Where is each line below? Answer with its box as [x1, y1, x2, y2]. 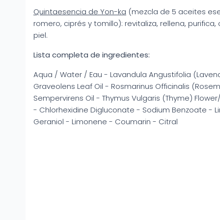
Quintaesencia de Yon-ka [33, 6, 126, 17]
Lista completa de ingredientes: [33, 50, 150, 60]
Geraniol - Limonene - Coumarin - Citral [33, 116, 178, 127]
